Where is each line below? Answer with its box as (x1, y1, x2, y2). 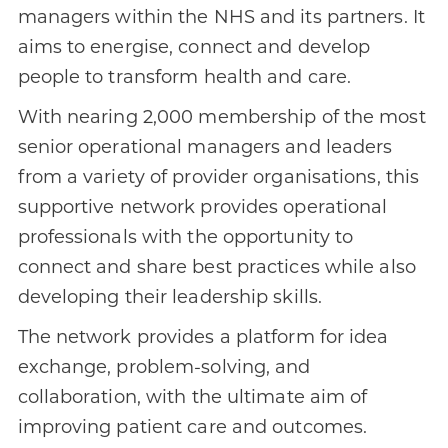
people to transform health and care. (17, 66, 357, 89)
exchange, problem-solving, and (17, 356, 311, 379)
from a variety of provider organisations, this (17, 166, 420, 189)
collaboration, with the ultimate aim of (17, 386, 368, 409)
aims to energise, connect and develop (17, 36, 371, 59)
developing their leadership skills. (17, 286, 323, 309)
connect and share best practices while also (17, 256, 416, 279)
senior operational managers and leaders (17, 136, 393, 159)
